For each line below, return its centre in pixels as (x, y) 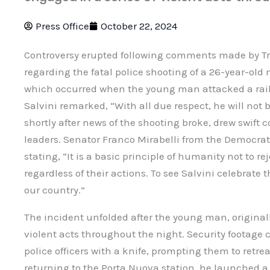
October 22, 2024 (139, 26)
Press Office (62, 26)
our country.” (55, 190)
